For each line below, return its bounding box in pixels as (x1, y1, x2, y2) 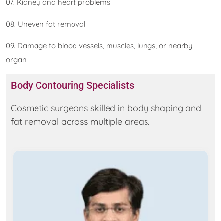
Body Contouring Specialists (11, 79, 134, 91)
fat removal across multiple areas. (11, 116, 149, 127)
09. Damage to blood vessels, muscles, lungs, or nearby (6, 41, 193, 50)
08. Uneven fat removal (6, 19, 85, 29)
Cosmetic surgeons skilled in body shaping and (11, 102, 201, 113)
